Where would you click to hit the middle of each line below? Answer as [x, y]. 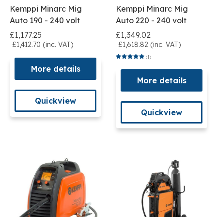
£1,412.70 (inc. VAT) [43, 45]
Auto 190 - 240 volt [45, 21]
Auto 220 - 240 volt [151, 21]
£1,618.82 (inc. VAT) [149, 45]
